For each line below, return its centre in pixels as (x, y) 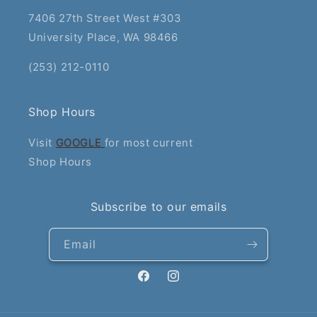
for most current (149, 142)
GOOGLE (80, 142)
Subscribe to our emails (158, 206)
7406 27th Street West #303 (105, 18)
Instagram (191, 284)
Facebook (161, 284)
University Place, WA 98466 (103, 37)
